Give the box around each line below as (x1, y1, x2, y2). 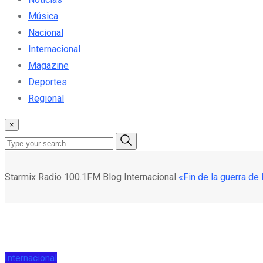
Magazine (28, 59, 69, 71)
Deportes (28, 76, 67, 87)
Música (28, 10, 58, 22)
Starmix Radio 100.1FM (5, 171, 100, 183)
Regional (28, 92, 64, 104)
